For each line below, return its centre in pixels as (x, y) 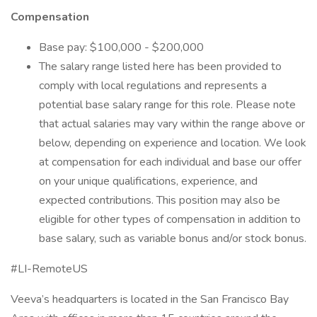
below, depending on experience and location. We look (173, 143)
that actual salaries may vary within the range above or (172, 124)
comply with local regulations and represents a (153, 86)
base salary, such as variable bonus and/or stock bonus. (173, 238)
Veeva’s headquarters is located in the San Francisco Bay (150, 299)
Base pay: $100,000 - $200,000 (121, 47)
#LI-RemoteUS (49, 269)
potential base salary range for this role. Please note (167, 105)
